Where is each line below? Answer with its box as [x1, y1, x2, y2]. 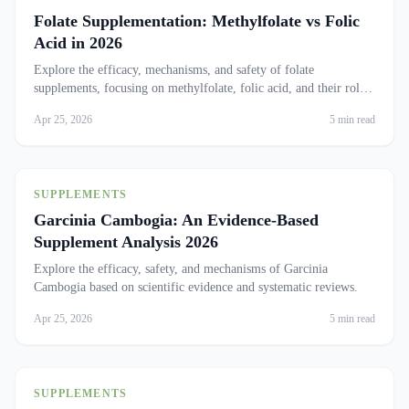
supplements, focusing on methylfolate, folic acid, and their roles [34, 81, 370, 95]
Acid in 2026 [34, 34, 122, 52]
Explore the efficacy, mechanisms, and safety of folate [34, 63, 314, 77]
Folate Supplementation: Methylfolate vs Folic [34, 12, 360, 30]
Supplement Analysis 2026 [34, 233, 218, 251]
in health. [34, 100, 82, 113]
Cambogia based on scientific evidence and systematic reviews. [34, 280, 358, 294]
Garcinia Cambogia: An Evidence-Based [34, 211, 319, 229]
